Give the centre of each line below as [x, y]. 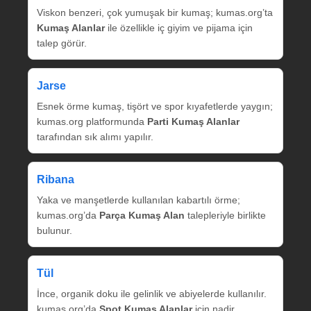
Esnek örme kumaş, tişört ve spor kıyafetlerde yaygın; [155, 106]
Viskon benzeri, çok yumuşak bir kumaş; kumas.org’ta [155, 12]
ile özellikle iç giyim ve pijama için [179, 27]
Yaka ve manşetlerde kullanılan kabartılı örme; [138, 200]
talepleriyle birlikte [225, 215]
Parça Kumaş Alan [142, 215]
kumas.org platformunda [92, 121]
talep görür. [62, 43]
